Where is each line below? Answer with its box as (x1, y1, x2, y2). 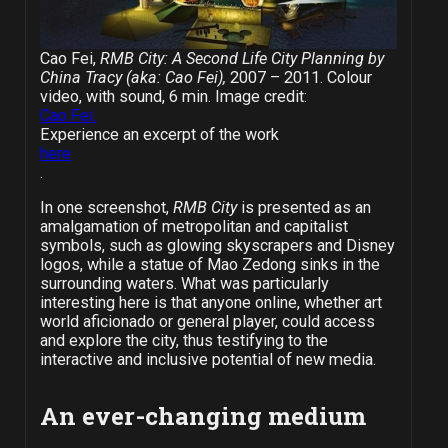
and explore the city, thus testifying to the (39, 330, 328, 350)
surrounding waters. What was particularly (39, 273, 329, 293)
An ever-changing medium (39, 399, 366, 432)
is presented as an (240, 197, 371, 217)
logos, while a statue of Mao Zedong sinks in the (39, 254, 380, 274)
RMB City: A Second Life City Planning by (100, 48, 385, 68)
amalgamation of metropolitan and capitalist (39, 216, 348, 236)
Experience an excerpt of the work (40, 124, 280, 144)
